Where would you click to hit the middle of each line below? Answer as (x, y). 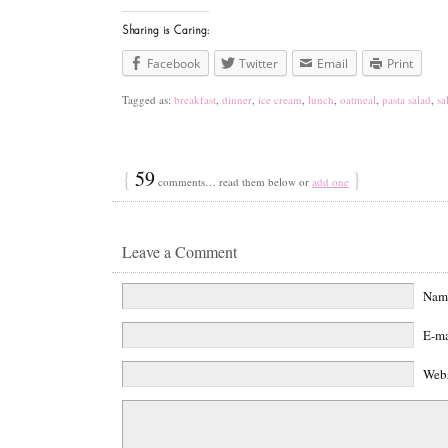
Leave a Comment (179, 251)
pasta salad (406, 99)
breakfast (195, 99)
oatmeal (358, 99)
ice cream (280, 99)
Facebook (173, 63)
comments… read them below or (233, 181)
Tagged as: (148, 99)
